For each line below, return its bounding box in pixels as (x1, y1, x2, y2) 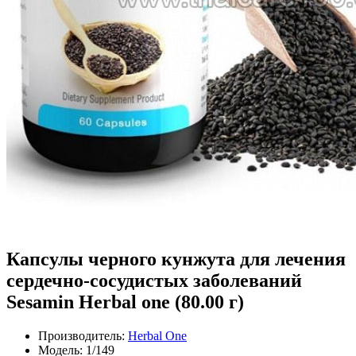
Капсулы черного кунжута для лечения (6, 248, 346, 269)
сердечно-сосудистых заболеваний (6, 269, 302, 291)
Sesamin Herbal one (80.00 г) (6, 291, 244, 312)
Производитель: (38, 328, 125, 342)
